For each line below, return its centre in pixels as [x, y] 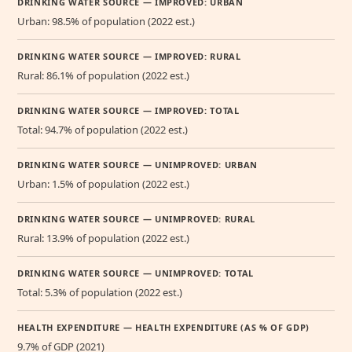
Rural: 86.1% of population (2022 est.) [103, 76]
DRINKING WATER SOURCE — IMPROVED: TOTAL [128, 111]
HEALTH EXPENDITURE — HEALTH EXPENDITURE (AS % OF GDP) [163, 328]
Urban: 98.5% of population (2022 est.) [106, 22]
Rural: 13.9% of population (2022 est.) [103, 238]
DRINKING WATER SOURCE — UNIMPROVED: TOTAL [136, 273]
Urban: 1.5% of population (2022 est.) [103, 184]
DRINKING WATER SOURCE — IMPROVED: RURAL [129, 57]
